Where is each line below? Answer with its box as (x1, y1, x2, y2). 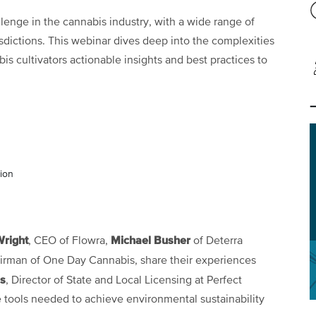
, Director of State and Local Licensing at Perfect (6, 274, 242, 286)
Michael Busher (111, 234, 190, 246)
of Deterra (190, 235, 243, 247)
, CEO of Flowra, (28, 235, 111, 247)
